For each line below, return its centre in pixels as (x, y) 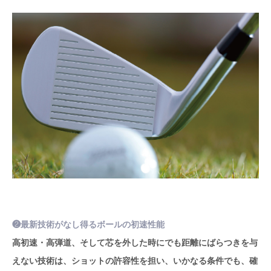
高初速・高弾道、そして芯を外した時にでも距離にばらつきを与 (135, 242)
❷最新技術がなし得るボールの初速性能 (88, 224)
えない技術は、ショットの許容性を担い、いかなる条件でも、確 (135, 260)
